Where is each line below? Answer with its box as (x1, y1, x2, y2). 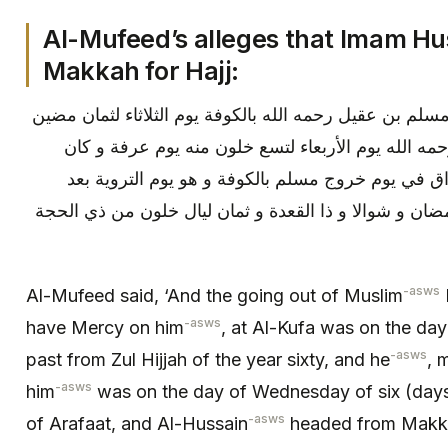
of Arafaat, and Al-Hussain (26, 412, 248, 434)
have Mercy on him (26, 316, 184, 338)
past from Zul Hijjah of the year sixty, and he (26, 348, 390, 370)
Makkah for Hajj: (43, 55, 239, 86)
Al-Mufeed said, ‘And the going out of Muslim (26, 284, 403, 306)
